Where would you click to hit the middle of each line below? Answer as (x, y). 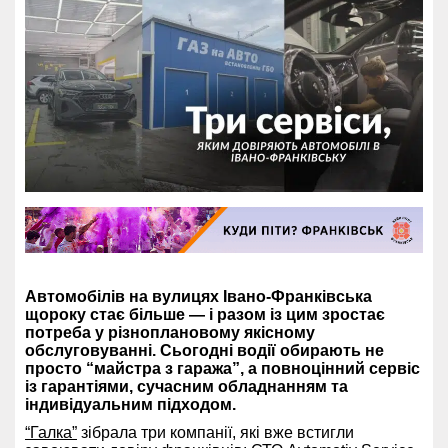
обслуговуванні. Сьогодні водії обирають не (204, 351)
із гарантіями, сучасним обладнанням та (186, 387)
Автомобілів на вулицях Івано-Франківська (198, 297)
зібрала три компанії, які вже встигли (215, 433)
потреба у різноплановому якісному (170, 333)
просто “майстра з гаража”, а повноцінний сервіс (222, 369)
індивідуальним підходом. (130, 405)
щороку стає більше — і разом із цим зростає (205, 315)
